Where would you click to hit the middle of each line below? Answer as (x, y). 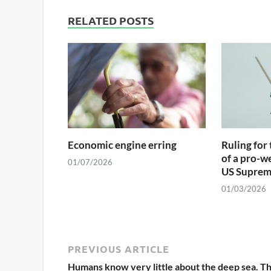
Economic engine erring (122, 145)
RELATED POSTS (111, 20)
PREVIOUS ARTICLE (119, 249)
